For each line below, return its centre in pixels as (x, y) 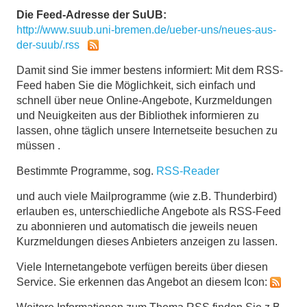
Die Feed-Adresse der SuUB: (91, 14)
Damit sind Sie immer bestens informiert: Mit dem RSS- (150, 70)
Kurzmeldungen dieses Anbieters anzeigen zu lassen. (147, 241)
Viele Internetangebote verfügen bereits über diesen (142, 267)
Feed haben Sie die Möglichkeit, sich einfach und (136, 85)
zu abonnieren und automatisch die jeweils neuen (137, 226)
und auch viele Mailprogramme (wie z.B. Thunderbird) (147, 196)
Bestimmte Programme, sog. (86, 171)
